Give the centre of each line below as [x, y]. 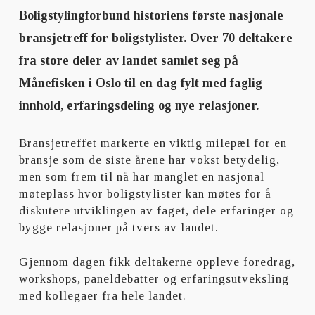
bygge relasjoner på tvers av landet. [119, 227]
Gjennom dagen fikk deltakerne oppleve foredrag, [157, 262]
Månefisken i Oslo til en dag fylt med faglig [140, 83]
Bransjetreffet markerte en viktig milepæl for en [153, 143]
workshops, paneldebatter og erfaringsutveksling [154, 279]
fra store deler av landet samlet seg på [128, 60]
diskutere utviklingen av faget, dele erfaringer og [157, 210]
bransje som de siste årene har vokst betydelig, [150, 160]
